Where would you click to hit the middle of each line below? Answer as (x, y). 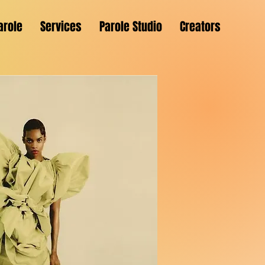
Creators (200, 27)
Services (61, 27)
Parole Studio (131, 27)
